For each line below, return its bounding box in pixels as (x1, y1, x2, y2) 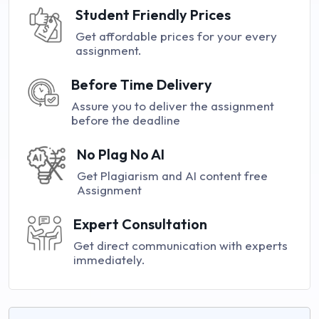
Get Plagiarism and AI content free (77, 168, 268, 184)
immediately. (73, 252, 146, 268)
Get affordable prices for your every (75, 28, 277, 44)
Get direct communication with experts (73, 238, 288, 253)
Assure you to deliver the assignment (70, 98, 274, 114)
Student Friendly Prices (75, 6, 231, 24)
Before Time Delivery (70, 75, 212, 94)
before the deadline (70, 113, 180, 128)
